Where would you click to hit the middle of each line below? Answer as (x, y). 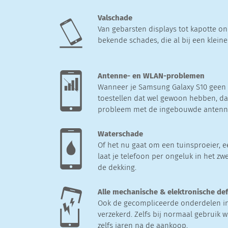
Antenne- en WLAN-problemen (151, 76)
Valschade (115, 18)
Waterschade (120, 134)
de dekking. (117, 167)
